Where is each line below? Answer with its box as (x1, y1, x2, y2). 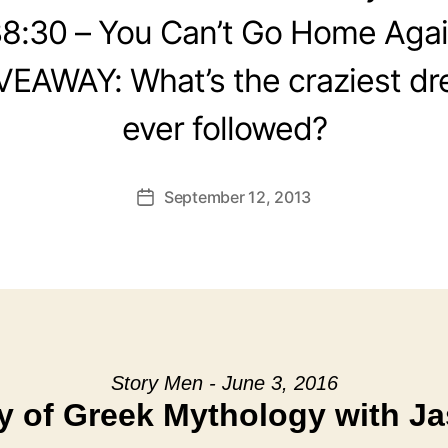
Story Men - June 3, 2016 (110, 372, 338, 394)
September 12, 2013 (163, 187, 312, 207)
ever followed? (121, 109, 327, 148)
